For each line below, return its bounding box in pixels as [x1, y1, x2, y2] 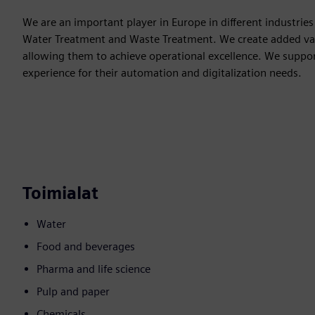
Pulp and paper [37, 285, 110, 299]
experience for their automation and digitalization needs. [22, 66, 302, 80]
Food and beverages [37, 240, 135, 254]
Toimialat [22, 183, 98, 204]
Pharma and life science [37, 262, 150, 276]
